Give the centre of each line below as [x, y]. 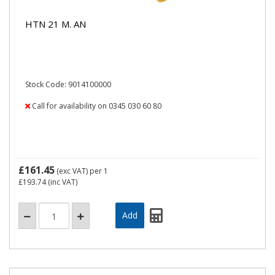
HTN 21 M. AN [56, 24]
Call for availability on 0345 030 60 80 [96, 106]
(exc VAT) [72, 171]
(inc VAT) [62, 182]
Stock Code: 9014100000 [68, 84]
